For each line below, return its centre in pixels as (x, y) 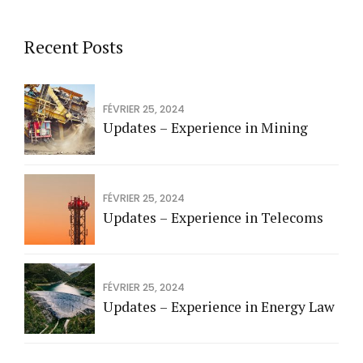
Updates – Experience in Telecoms (213, 217)
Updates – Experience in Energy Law (219, 307)
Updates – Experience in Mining (205, 128)
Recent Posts (74, 47)
